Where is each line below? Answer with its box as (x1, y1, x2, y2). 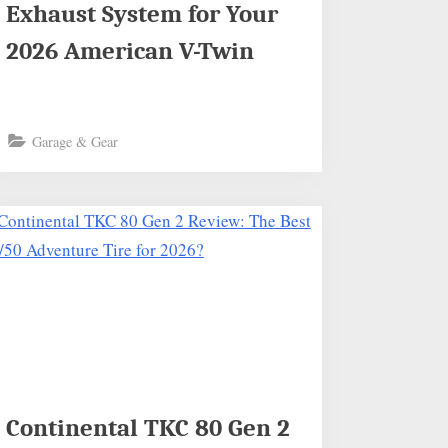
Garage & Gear (32, 131, 119, 151)
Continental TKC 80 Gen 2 (6, 414, 291, 442)
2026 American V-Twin (6, 36, 255, 65)
